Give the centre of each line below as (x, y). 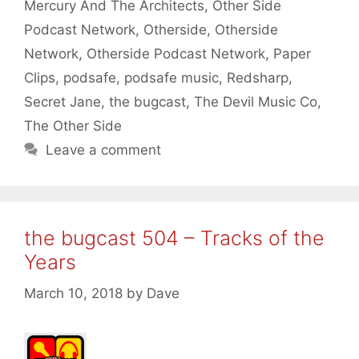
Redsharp (258, 78)
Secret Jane (63, 102)
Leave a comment (104, 150)
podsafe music (171, 78)
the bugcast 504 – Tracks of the (174, 238)
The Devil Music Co (256, 102)
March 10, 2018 (73, 293)
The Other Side (73, 126)
